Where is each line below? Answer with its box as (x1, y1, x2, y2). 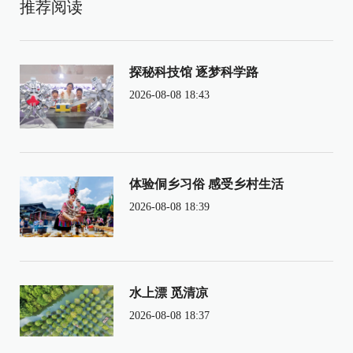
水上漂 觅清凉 (128, 285, 208, 299)
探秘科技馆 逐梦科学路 (128, 65, 258, 79)
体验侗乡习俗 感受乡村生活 (128, 176, 284, 191)
